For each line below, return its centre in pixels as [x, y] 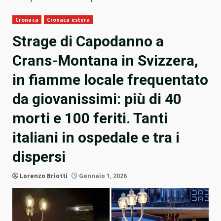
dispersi [39, 157]
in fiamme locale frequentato [110, 80]
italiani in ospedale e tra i [96, 138]
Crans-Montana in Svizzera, [105, 61]
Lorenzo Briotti [44, 176]
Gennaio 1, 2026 [102, 176]
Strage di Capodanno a [88, 41]
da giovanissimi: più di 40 [97, 99]
